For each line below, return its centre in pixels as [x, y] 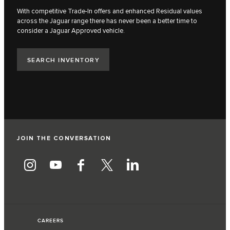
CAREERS [51, 221]
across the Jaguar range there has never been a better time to [107, 21]
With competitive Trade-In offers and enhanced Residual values [110, 12]
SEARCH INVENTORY [64, 60]
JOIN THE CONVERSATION [64, 139]
